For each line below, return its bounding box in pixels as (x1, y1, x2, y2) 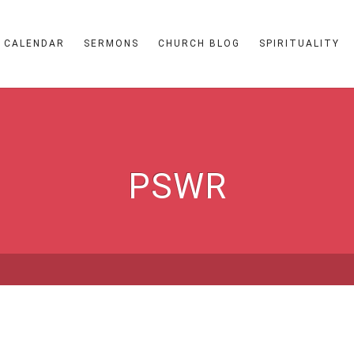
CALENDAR (4, 38, 65, 49)
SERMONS (84, 38, 139, 49)
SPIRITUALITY (259, 38, 340, 49)
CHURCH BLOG (158, 38, 240, 49)
